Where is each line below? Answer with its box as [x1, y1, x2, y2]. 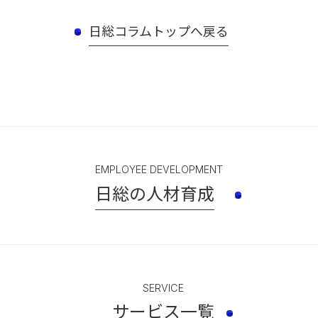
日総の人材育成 [95, 180, 214, 205]
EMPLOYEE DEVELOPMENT [95, 163, 223, 176]
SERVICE [142, 282, 184, 295]
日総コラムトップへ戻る [88, 21, 229, 40]
